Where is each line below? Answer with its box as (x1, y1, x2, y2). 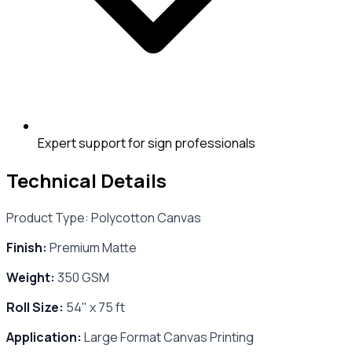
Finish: (6, 239, 47, 257)
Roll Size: (6, 299, 64, 317)
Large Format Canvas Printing (82, 328, 254, 346)
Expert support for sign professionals (38, 134, 255, 152)
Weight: (6, 269, 55, 287)
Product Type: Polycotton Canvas (6, 209, 201, 227)
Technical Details (6, 167, 167, 194)
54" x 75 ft (64, 299, 125, 317)
